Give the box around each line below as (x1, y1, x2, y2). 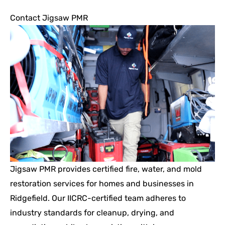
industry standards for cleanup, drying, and (10, 208, 174, 218)
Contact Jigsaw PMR (10, 13, 88, 23)
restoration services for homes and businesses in (10, 179, 194, 189)
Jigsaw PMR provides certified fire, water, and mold (10, 164, 202, 174)
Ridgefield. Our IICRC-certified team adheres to (10, 193, 186, 203)
